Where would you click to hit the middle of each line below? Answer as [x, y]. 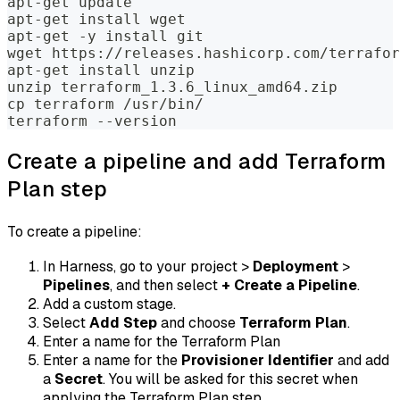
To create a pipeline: [75, 231]
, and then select [166, 285]
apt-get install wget [96, 19]
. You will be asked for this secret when [230, 379]
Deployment [296, 266]
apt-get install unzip [101, 70]
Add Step [123, 322]
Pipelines [76, 285]
